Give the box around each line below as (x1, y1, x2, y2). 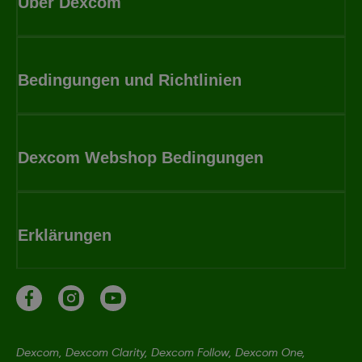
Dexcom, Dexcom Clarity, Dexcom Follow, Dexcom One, (16, 347, 305, 359)
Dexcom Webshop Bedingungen (18, 148, 263, 166)
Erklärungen (18, 225, 112, 244)
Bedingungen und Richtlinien (18, 70, 242, 89)
